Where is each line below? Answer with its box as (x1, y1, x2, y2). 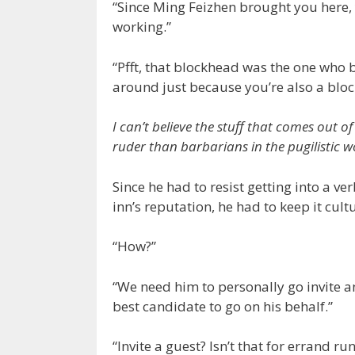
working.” (113, 17, 171, 36)
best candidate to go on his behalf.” (113, 296, 333, 315)
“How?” (113, 237, 156, 256)
